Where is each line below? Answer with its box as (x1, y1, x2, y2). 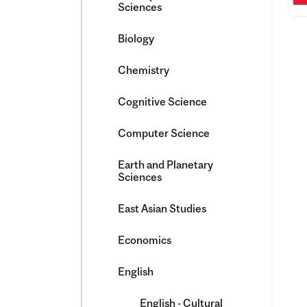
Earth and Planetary (118, 158, 213, 171)
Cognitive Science (118, 95, 207, 108)
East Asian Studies (118, 202, 206, 214)
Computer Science (118, 127, 210, 139)
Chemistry (118, 64, 169, 76)
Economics (118, 234, 171, 246)
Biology (118, 32, 154, 45)
